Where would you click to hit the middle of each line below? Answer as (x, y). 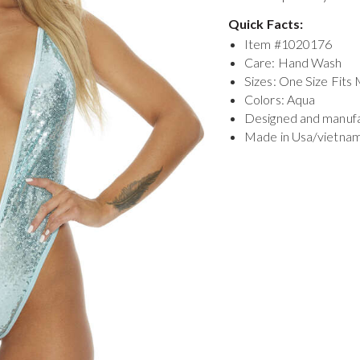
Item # (263, 44)
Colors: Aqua (280, 99)
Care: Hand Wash (293, 62)
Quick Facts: (266, 24)
